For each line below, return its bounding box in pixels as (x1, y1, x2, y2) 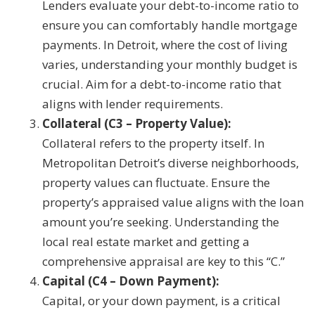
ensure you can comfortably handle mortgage (42, 17, 297, 34)
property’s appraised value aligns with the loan (42, 194, 304, 211)
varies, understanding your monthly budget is (42, 56, 297, 73)
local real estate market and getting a (42, 233, 250, 250)
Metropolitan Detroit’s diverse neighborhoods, (42, 155, 299, 172)
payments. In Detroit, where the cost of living (42, 37, 288, 53)
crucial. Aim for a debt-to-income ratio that (42, 76, 281, 93)
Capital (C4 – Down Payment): (42, 273, 219, 290)
